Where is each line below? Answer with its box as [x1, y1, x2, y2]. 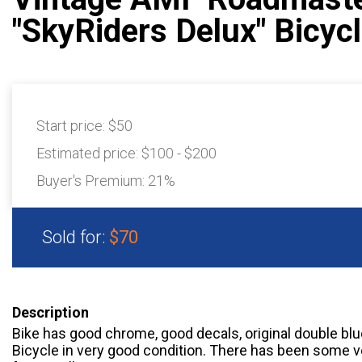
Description [12, 304, 89, 321]
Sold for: [42, 227, 109, 247]
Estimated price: [36, 145, 141, 162]
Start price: [36, 117, 108, 134]
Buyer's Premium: [36, 172, 148, 189]
